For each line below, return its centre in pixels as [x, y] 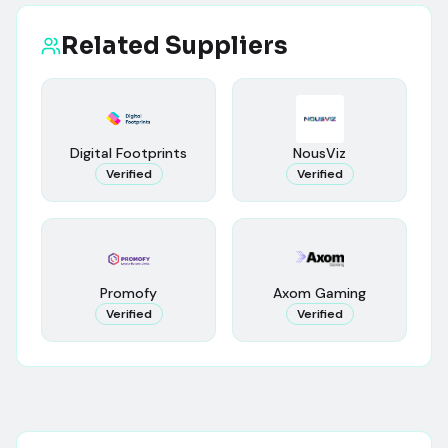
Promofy [128, 293]
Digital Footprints [128, 153]
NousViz [319, 153]
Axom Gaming [319, 293]
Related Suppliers [174, 46]
